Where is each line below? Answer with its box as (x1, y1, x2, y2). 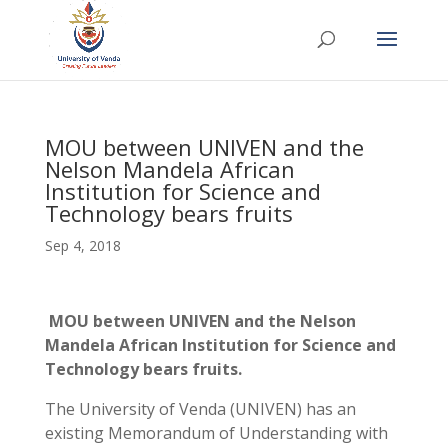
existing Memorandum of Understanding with (44, 422, 388, 444)
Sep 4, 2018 (44, 236, 121, 255)
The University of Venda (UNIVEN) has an (44, 398, 356, 420)
